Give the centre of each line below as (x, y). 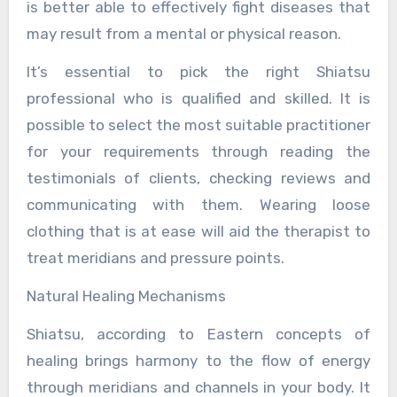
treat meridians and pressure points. (155, 258)
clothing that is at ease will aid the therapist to (198, 232)
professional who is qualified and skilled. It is (198, 99)
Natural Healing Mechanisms (126, 296)
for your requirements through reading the (198, 152)
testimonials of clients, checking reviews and (198, 179)
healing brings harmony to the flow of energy (198, 361)
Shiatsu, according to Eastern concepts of (198, 335)
